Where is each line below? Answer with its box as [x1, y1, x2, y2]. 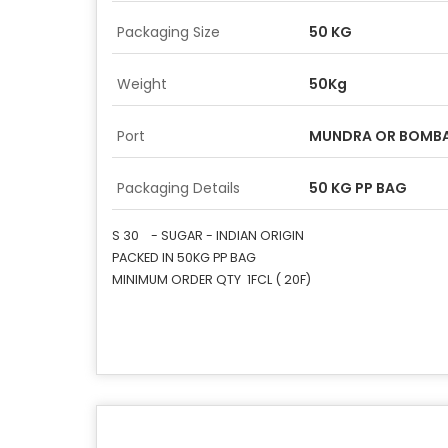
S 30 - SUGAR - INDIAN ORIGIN [112, 227, 304, 244]
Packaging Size [117, 22, 220, 42]
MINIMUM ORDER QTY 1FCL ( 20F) [112, 271, 311, 288]
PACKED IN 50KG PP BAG [112, 249, 256, 266]
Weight [117, 74, 167, 94]
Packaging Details [117, 178, 240, 198]
